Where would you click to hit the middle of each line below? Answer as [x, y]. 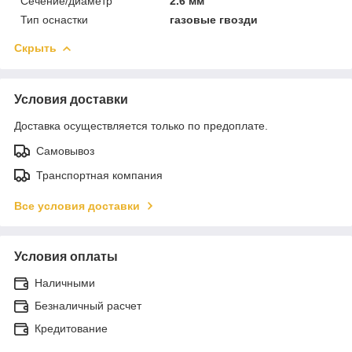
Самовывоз [65, 150]
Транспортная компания [99, 175]
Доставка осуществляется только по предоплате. [141, 125]
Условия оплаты [66, 256]
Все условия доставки [77, 205]
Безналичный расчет [88, 305]
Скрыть [35, 48]
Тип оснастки [54, 19]
